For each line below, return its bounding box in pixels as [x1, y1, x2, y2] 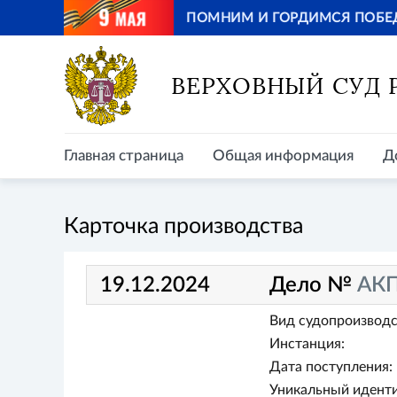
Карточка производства [64, 215, 303, 237]
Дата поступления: [269, 360, 393, 374]
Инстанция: [269, 337, 345, 351]
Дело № [269, 274, 358, 296]
